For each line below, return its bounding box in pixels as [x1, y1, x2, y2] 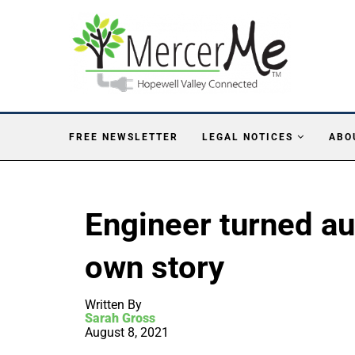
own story [85, 248, 224, 286]
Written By [85, 296, 142, 312]
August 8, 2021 [85, 324, 169, 340]
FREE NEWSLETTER [69, 131, 178, 143]
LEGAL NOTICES [202, 131, 293, 143]
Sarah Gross [85, 310, 155, 326]
